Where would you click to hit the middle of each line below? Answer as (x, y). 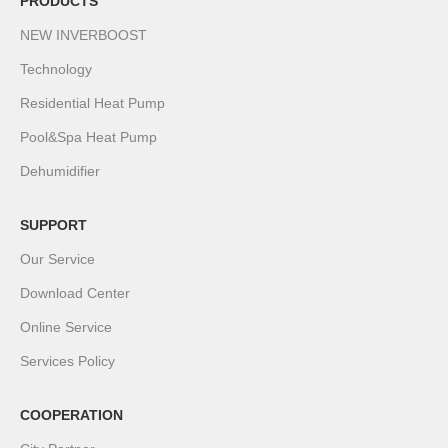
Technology (56, 69)
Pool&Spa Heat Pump (89, 137)
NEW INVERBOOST (84, 35)
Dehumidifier (60, 171)
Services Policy (68, 361)
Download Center (75, 293)
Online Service (66, 327)
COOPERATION (72, 415)
